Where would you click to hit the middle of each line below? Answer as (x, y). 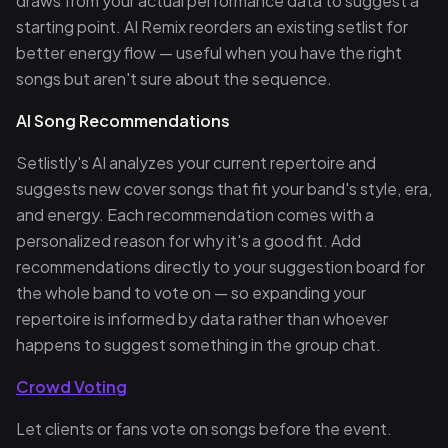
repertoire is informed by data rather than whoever (202, 318)
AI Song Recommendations (123, 120)
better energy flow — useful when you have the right (209, 52)
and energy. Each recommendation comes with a (195, 214)
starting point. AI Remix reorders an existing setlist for (212, 26)
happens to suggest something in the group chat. (198, 344)
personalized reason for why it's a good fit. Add (188, 240)
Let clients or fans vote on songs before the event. (204, 428)
